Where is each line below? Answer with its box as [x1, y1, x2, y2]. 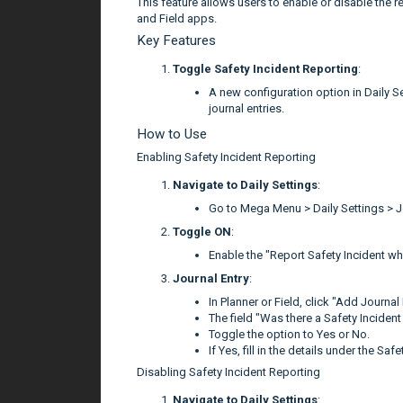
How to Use [137, 125, 207, 142]
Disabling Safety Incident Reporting [137, 364, 320, 379]
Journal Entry [173, 271, 249, 285]
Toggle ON [173, 224, 231, 238]
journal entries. [209, 101, 284, 115]
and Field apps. [137, 11, 217, 25]
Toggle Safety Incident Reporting [173, 61, 358, 76]
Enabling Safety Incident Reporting [137, 149, 316, 164]
